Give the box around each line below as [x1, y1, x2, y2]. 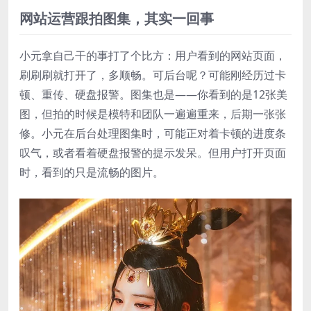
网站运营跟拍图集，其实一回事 [19, 9, 214, 28]
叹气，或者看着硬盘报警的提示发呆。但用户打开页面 [19, 145, 286, 161]
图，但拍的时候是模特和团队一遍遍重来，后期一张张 [19, 106, 286, 122]
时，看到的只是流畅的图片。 [19, 165, 164, 180]
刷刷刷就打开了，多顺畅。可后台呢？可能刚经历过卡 [19, 67, 286, 83]
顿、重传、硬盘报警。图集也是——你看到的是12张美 [19, 87, 287, 103]
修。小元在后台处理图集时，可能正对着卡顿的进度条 [19, 126, 286, 142]
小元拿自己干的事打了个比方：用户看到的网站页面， [19, 48, 286, 64]
